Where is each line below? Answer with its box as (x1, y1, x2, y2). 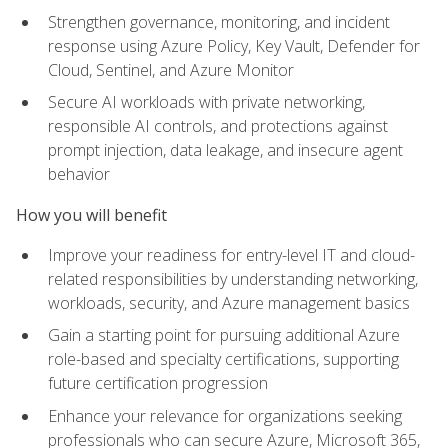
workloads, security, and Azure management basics (48, 291, 410, 314)
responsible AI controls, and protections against (48, 115, 388, 138)
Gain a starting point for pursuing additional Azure (48, 324, 400, 347)
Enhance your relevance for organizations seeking (48, 405, 402, 428)
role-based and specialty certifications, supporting (48, 348, 399, 371)
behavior (48, 163, 110, 186)
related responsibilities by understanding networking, (48, 267, 418, 290)
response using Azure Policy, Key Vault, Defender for (48, 34, 420, 57)
